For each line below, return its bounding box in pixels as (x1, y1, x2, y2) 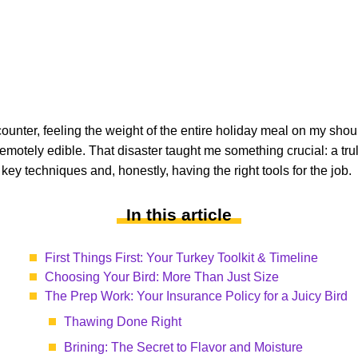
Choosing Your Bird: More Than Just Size (45, 270, 279, 284)
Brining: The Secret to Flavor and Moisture (64, 340, 303, 354)
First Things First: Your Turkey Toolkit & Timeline (45, 251, 318, 265)
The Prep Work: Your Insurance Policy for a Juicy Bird (45, 289, 348, 303)
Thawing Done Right (64, 315, 181, 328)
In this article (126, 205, 232, 224)
